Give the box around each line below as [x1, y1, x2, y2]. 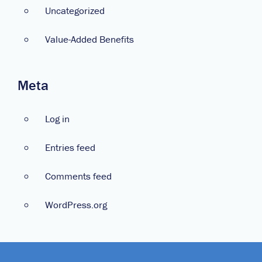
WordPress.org [45, 198, 107, 211]
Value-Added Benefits [45, 32, 134, 46]
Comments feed [45, 169, 112, 182]
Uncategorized [45, 4, 105, 17]
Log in [45, 112, 70, 125]
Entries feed [45, 140, 95, 154]
